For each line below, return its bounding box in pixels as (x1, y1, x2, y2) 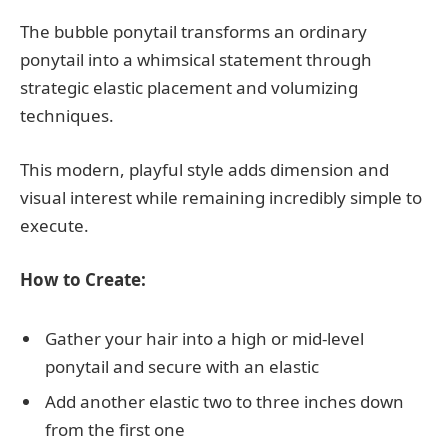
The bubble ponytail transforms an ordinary (20, 19, 367, 43)
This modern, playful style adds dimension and (20, 157, 389, 181)
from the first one (45, 418, 185, 442)
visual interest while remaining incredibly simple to (20, 185, 422, 209)
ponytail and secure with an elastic (45, 354, 319, 378)
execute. (20, 213, 89, 237)
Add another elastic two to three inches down (45, 390, 404, 414)
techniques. (20, 103, 114, 127)
